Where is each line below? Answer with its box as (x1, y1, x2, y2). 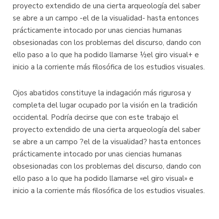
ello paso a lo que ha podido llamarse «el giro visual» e (13, 174, 194, 184)
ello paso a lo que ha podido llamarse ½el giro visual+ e (13, 50, 199, 60)
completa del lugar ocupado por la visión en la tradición (13, 100, 197, 110)
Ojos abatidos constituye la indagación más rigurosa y (13, 88, 191, 98)
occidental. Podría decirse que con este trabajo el (13, 112, 178, 123)
